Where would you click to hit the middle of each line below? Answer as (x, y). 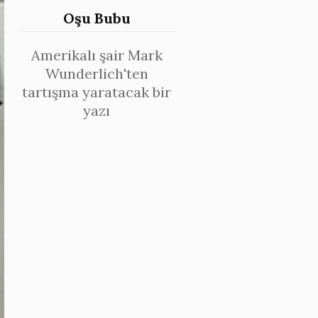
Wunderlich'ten (97, 73)
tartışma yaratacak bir (97, 92)
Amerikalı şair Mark (97, 55)
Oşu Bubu (97, 18)
